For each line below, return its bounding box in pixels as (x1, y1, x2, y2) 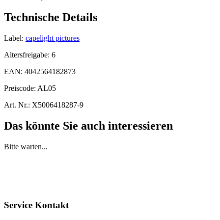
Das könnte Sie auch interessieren (4, 119, 173, 132)
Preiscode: (4, 83, 37, 92)
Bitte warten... (4, 142, 48, 151)
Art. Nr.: (4, 100, 30, 109)
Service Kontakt (4, 199, 69, 210)
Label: (4, 33, 24, 42)
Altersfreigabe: (4, 50, 52, 59)
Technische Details (4, 11, 97, 24)
